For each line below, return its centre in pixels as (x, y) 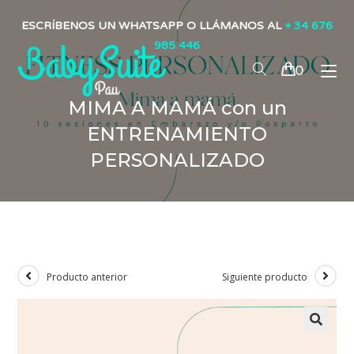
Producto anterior (87, 277)
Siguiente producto (264, 277)
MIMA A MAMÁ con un (177, 108)
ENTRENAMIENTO (177, 134)
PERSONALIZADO (177, 160)
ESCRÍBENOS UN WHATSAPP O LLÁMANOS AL (153, 26)
